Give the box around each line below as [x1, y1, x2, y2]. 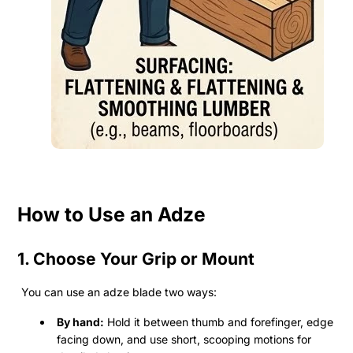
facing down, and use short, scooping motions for [57, 332, 311, 346]
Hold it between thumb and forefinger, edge [104, 314, 333, 329]
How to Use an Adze [17, 202, 206, 226]
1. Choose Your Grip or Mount [17, 248, 255, 269]
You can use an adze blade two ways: [21, 284, 217, 299]
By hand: [57, 314, 104, 329]
